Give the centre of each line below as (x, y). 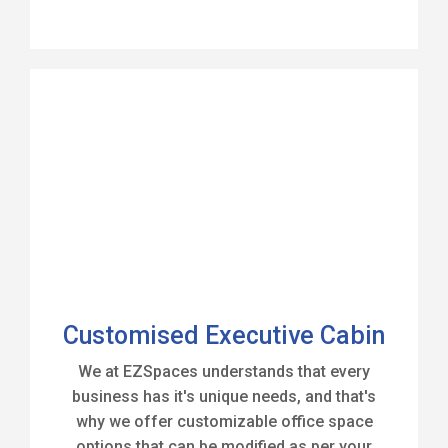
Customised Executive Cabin (224, 335)
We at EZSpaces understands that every (224, 371)
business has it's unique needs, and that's (224, 396)
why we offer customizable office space (224, 421)
